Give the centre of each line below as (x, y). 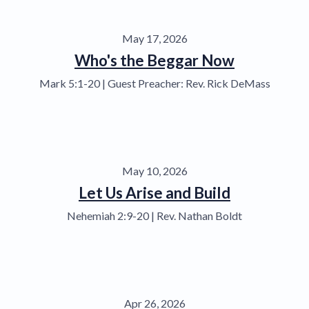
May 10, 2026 (154, 170)
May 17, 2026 (154, 38)
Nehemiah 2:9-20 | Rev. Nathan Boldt (154, 215)
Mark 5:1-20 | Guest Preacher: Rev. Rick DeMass (154, 83)
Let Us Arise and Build (154, 192)
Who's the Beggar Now (154, 60)
